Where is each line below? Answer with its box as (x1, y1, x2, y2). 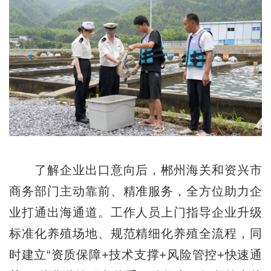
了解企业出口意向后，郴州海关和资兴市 (8, 163, 263, 177)
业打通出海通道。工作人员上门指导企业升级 (8, 205, 263, 219)
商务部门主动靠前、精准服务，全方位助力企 (8, 184, 263, 198)
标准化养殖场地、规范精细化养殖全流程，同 (8, 226, 263, 240)
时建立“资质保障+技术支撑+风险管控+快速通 (8, 247, 263, 261)
